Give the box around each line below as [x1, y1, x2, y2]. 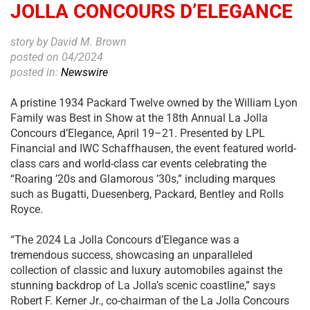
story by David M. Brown [10, 35, 127, 49]
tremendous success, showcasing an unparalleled [10, 248, 253, 262]
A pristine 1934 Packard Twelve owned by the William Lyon [10, 96, 298, 110]
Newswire [61, 66, 108, 80]
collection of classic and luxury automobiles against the [10, 264, 282, 277]
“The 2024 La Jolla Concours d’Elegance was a [10, 233, 239, 247]
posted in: [10, 66, 61, 80]
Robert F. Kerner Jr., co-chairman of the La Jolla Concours [10, 294, 289, 308]
